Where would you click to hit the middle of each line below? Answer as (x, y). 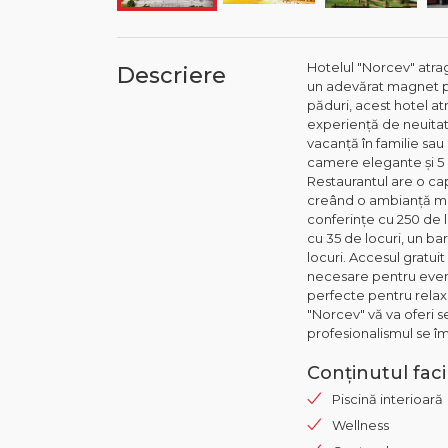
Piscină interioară (387, 398)
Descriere (171, 75)
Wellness (360, 424)
